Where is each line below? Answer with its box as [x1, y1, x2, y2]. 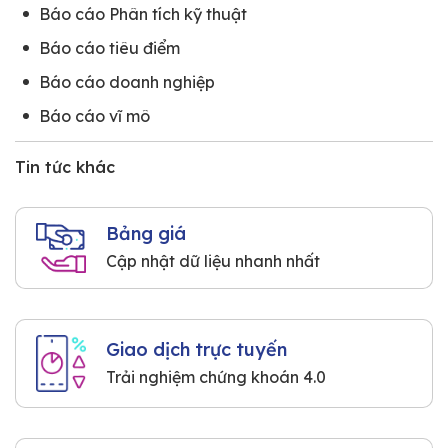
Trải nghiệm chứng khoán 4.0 [106, 366, 326, 387]
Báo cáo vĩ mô [39, 106, 150, 127]
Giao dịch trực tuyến [106, 337, 287, 361]
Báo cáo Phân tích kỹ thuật [39, 4, 247, 25]
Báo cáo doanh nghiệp [39, 72, 215, 93]
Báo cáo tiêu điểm [39, 38, 180, 59]
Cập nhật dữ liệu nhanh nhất [106, 251, 320, 272]
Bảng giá [106, 222, 186, 246]
